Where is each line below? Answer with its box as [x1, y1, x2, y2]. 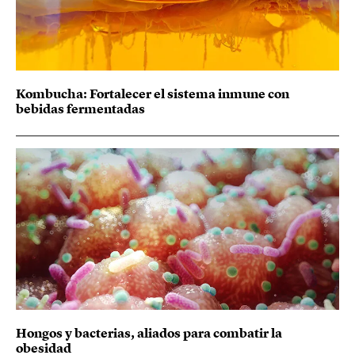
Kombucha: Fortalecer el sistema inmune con [16, 85, 289, 103]
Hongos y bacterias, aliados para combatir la [16, 324, 282, 342]
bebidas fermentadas [16, 100, 145, 118]
